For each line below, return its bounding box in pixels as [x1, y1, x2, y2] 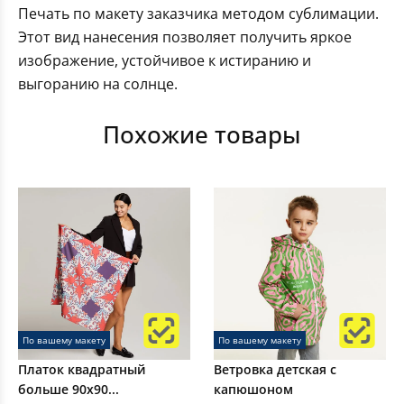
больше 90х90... [18, 381, 119, 399]
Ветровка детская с [214, 361, 336, 379]
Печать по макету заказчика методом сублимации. [18, 4, 379, 24]
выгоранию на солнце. [18, 74, 178, 95]
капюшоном [214, 381, 293, 399]
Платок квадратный [18, 361, 146, 379]
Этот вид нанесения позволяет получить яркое [18, 27, 352, 48]
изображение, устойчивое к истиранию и [18, 50, 311, 71]
